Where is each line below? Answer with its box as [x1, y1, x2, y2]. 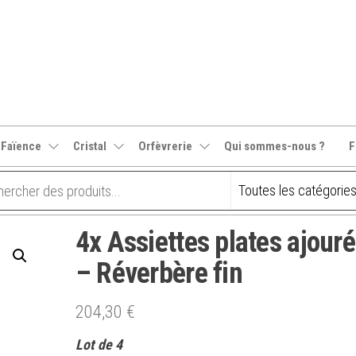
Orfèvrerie [137, 139, 192, 153]
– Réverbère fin [75, 257, 242, 290]
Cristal [72, 139, 106, 153]
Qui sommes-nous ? [223, 139, 325, 153]
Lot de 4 [75, 336, 122, 353]
